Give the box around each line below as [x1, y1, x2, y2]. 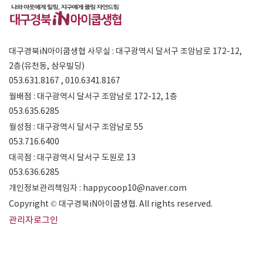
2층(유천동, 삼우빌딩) [9, 60, 85, 71]
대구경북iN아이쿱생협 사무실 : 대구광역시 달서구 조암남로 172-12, [9, 46, 242, 56]
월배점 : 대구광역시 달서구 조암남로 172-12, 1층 [9, 91, 177, 102]
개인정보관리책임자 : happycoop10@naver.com [9, 183, 187, 193]
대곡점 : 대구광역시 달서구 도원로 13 [9, 152, 136, 163]
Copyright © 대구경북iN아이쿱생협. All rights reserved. [9, 198, 213, 209]
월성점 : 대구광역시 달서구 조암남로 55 [9, 122, 143, 132]
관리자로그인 [9, 214, 58, 225]
